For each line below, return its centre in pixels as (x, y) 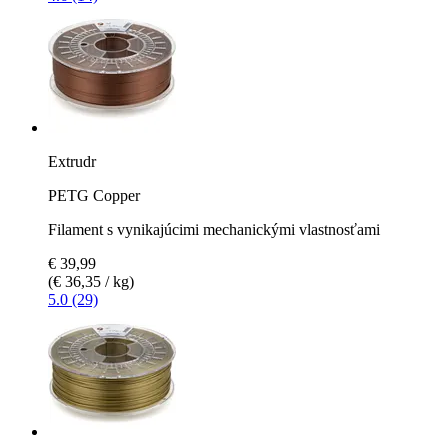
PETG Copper (94, 195)
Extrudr (72, 161)
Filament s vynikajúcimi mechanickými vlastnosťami (214, 229)
